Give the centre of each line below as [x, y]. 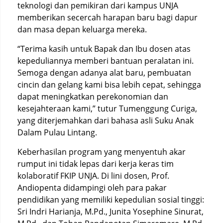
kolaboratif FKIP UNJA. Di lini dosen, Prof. [93, 176]
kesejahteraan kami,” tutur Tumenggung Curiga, [107, 109]
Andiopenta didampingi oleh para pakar [92, 188]
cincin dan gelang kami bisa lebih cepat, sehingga [109, 85]
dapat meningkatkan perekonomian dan [93, 97]
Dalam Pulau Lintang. [57, 132]
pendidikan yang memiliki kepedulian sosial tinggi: [111, 200]
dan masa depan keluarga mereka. [82, 29]
